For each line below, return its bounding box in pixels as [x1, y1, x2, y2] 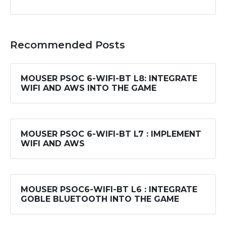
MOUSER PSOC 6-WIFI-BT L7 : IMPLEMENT [21, 129, 201, 139]
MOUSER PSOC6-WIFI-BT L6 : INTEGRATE [21, 184, 197, 194]
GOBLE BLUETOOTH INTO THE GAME [21, 194, 179, 204]
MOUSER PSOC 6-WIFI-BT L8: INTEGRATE [21, 73, 197, 83]
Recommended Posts [10, 38, 125, 51]
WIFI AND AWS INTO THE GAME [21, 83, 156, 93]
